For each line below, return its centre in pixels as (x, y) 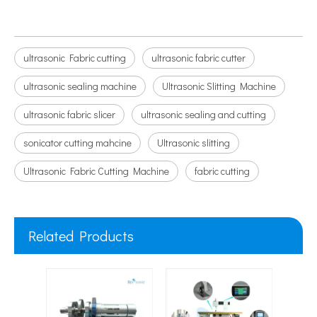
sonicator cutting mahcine (77, 143)
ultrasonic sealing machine (80, 86)
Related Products (81, 236)
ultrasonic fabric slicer (69, 114)
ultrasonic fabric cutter (198, 58)
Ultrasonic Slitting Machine (219, 86)
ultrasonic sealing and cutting (203, 114)
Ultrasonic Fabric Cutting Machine (96, 171)
